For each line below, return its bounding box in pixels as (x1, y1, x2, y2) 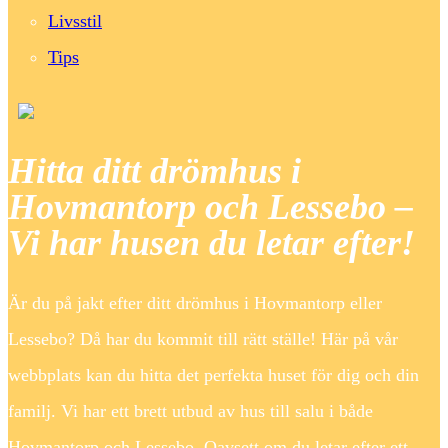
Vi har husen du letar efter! (8, 223, 415, 264)
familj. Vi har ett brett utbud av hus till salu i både (8, 401, 373, 422)
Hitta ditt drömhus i (8, 151, 301, 192)
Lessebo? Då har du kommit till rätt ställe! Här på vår (8, 329, 398, 350)
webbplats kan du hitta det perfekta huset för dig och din (8, 365, 419, 386)
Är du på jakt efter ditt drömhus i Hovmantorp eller (8, 293, 382, 314)
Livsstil (48, 11, 102, 31)
